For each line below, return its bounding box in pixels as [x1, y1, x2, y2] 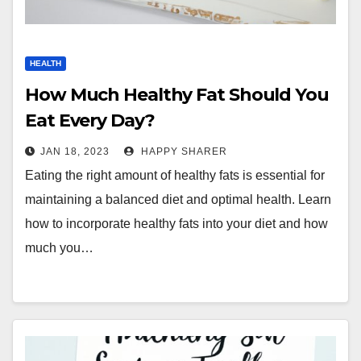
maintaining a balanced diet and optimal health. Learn [25, 193, 331, 206]
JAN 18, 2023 [40, 146, 110, 157]
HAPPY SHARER [138, 146, 227, 157]
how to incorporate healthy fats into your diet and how [25, 217, 328, 230]
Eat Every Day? [25, 110, 155, 131]
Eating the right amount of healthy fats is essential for [25, 168, 325, 182]
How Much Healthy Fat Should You [25, 84, 329, 106]
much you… [25, 241, 93, 255]
